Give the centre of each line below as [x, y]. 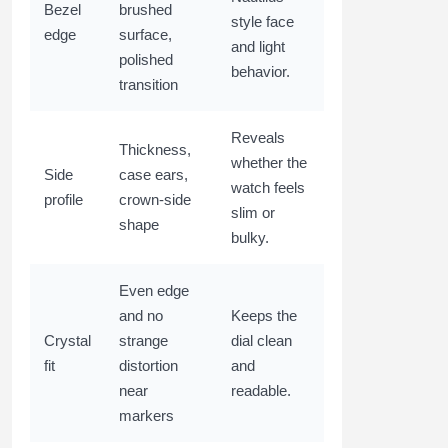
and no [141, 316]
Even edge [154, 291]
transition [148, 85]
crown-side [155, 200]
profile [63, 200]
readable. [261, 391]
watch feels [268, 188]
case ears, [153, 175]
